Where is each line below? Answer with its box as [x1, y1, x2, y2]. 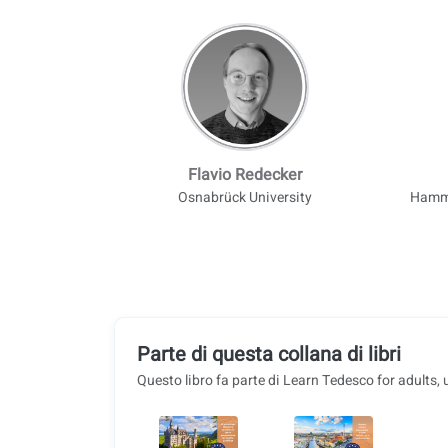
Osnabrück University [177, 186, 312, 208]
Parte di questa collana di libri [137, 339, 401, 369]
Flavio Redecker [187, 162, 302, 187]
